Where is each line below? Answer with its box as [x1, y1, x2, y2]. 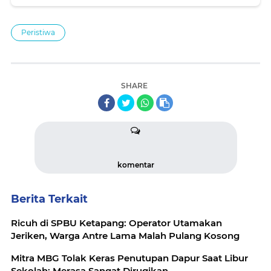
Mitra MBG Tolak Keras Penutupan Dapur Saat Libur [11, 252, 248, 264]
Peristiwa [21, 28, 55, 38]
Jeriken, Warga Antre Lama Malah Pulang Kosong [11, 230, 240, 242]
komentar [117, 160, 154, 170]
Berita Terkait [11, 192, 88, 206]
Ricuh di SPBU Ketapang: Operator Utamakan [11, 217, 222, 229]
